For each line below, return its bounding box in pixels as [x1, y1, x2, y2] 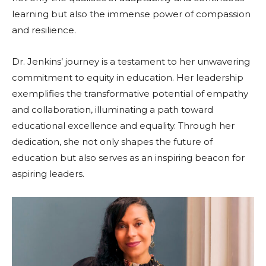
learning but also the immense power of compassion [12, 8, 251, 20]
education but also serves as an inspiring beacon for [12, 152, 245, 164]
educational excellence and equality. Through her [12, 120, 235, 132]
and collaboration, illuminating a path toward [12, 104, 213, 116]
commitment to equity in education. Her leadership [12, 72, 243, 84]
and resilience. [12, 24, 76, 36]
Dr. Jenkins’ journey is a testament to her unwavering [12, 56, 250, 68]
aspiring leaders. [12, 168, 84, 180]
